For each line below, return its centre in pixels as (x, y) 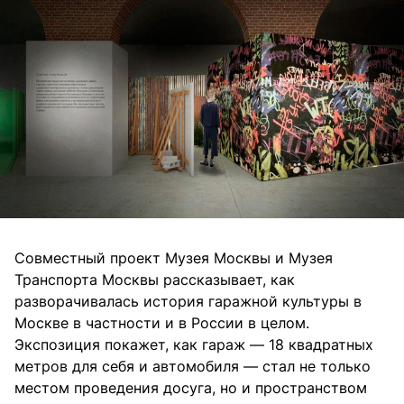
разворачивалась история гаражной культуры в (188, 302)
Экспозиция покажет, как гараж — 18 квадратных (194, 345)
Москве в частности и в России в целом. (162, 323)
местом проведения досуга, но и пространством (191, 388)
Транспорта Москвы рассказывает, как (155, 280)
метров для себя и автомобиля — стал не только (193, 367)
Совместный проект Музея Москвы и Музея (174, 258)
